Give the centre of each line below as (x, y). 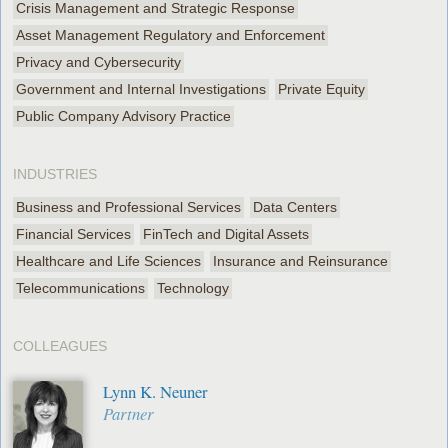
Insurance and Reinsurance (301, 260)
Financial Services (74, 233)
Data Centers (295, 206)
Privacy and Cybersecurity (99, 61)
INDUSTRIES (55, 173)
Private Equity (322, 88)
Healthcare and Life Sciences (109, 260)
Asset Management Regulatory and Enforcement (171, 34)
